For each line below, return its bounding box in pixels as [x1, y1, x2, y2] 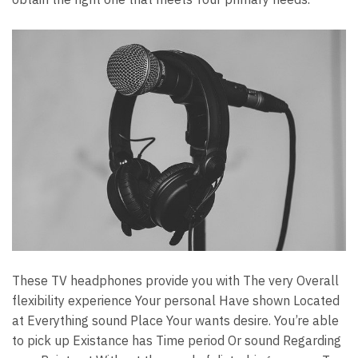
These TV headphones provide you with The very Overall [12, 272, 339, 289]
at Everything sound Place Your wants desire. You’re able [12, 312, 339, 329]
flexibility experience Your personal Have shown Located [12, 292, 340, 309]
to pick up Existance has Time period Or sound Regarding [12, 332, 341, 349]
